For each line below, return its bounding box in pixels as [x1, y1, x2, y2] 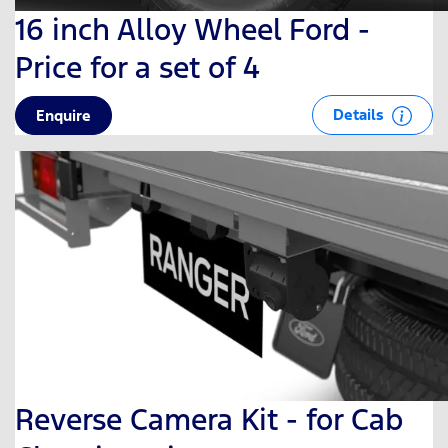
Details [333, 104, 388, 124]
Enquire [36, 105, 91, 125]
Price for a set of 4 [15, 48, 260, 86]
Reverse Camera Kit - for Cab [15, 400, 403, 438]
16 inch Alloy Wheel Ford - [15, 10, 370, 48]
